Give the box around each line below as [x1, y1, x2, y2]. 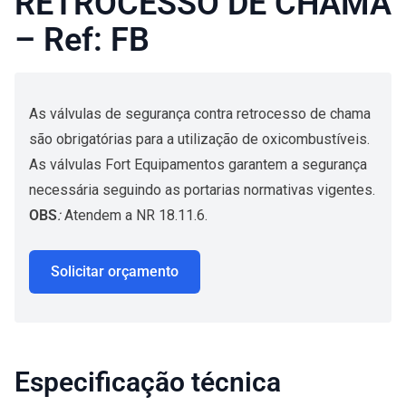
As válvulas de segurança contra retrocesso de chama [29, 105, 371, 122]
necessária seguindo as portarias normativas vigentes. [29, 181, 375, 198]
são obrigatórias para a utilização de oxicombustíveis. [29, 130, 370, 148]
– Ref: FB [14, 21, 150, 59]
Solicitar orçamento [51, 263, 179, 280]
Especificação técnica [14, 366, 281, 398]
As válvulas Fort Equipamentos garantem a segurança [29, 156, 367, 173]
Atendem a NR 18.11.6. [64, 207, 208, 224]
